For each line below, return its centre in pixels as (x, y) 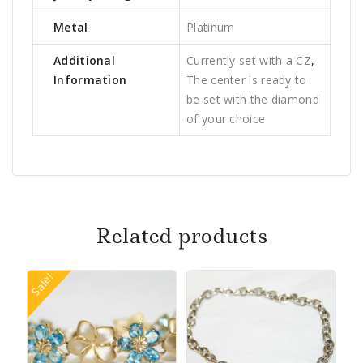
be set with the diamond (253, 100)
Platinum (211, 28)
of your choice (226, 119)
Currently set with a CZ (249, 61)
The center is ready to (247, 80)
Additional (84, 61)
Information (90, 80)
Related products (181, 237)
